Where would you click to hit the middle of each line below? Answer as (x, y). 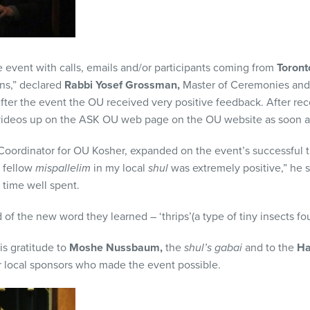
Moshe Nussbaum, (116, 248)
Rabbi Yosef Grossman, (124, 85)
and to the (270, 248)
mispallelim (63, 168)
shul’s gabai (213, 248)
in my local (119, 168)
